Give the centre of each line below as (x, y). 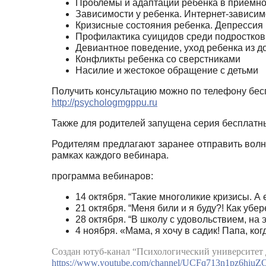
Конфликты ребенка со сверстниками (158, 59)
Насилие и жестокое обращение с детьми (167, 70)
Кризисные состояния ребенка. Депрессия (169, 25)
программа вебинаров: (102, 176)
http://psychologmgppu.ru (104, 102)
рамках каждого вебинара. (110, 155)
